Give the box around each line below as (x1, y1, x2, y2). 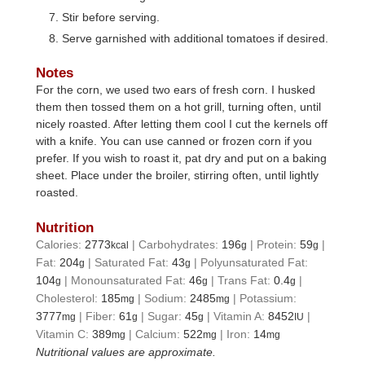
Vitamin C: (36, 328, 93, 341)
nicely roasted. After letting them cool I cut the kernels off (36, 117, 328, 131)
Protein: (257, 238, 301, 252)
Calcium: (135, 328, 184, 341)
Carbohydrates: (139, 238, 222, 252)
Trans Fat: (218, 274, 275, 288)
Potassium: (240, 292, 297, 306)
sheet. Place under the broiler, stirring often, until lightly (36, 169, 319, 182)
